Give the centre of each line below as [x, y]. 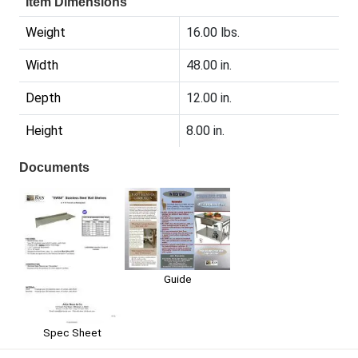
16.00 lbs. [213, 33]
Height [44, 131]
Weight [46, 33]
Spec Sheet [72, 333]
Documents [54, 168]
